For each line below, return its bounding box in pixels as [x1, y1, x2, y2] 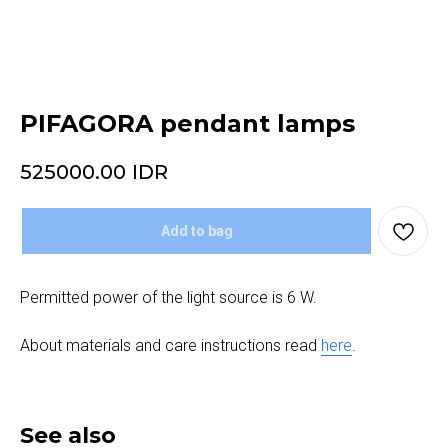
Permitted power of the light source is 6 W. [20, 288, 317, 308]
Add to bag [160, 223, 233, 240]
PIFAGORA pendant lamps [20, 109, 355, 138]
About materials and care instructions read [20, 336, 321, 356]
